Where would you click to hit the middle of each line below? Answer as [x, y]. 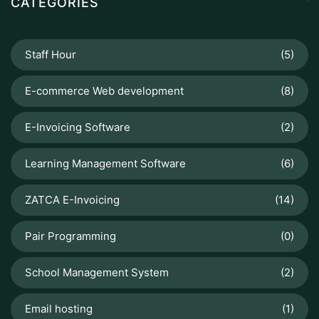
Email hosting [59, 309]
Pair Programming [70, 236]
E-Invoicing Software [78, 127]
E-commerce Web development [104, 91]
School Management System [97, 272]
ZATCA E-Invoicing [72, 200]
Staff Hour [51, 54]
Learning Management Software [105, 163]
